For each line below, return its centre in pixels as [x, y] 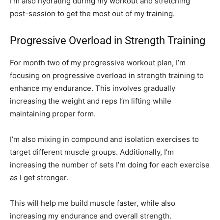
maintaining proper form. [53, 114]
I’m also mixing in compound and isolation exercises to [104, 139]
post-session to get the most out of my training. [92, 14]
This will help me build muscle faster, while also [93, 203]
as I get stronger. [39, 178]
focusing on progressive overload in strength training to [107, 76]
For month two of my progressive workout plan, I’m [98, 63]
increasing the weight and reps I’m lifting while [91, 101]
